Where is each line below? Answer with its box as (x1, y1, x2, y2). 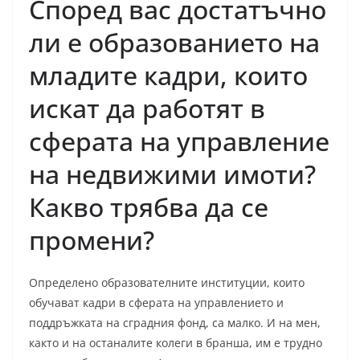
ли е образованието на (29, 25, 320, 60)
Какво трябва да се (29, 190, 268, 225)
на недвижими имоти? (29, 157, 316, 192)
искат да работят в (29, 91, 265, 126)
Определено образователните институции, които (29, 275, 305, 291)
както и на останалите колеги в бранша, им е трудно (29, 335, 322, 351)
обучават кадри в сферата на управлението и (29, 295, 284, 311)
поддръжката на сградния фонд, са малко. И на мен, (29, 315, 321, 331)
